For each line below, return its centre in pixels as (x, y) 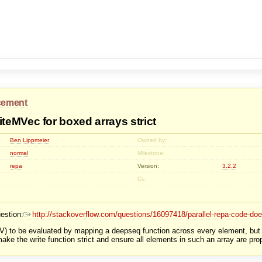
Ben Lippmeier (30, 140)
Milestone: (151, 153)
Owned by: (152, 140)
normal (19, 153)
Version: (149, 166)
